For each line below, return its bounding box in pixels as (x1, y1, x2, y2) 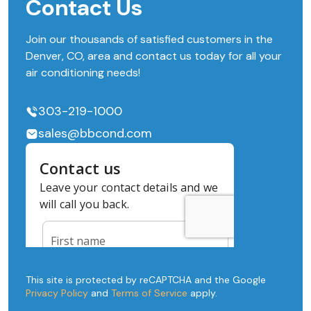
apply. (187, 287, 217, 299)
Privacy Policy (26, 287, 88, 299)
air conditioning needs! (26, 65, 140, 80)
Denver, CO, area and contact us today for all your (26, 49, 282, 63)
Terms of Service (111, 287, 187, 299)
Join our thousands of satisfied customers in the (26, 32, 273, 47)
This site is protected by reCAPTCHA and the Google (26, 274, 266, 286)
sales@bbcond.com (38, 125, 152, 142)
